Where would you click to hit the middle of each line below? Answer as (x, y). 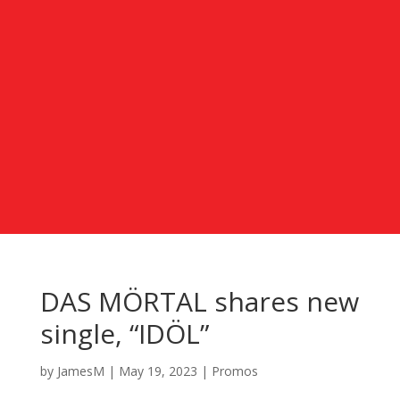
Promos (234, 371)
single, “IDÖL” (124, 333)
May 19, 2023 (158, 371)
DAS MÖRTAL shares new (199, 301)
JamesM (80, 371)
